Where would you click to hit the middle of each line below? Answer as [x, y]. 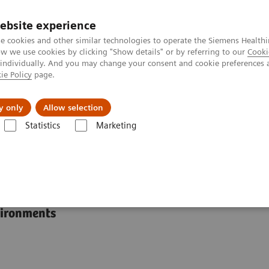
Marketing [116, 125]
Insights [56, 98]
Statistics [42, 125]
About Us [141, 98]
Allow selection [73, 107]
